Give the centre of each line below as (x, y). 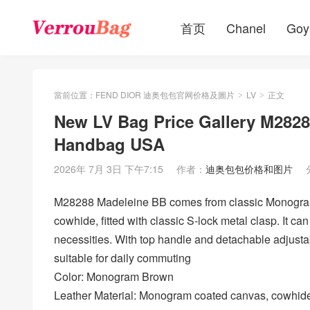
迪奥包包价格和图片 (249, 169)
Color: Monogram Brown (114, 276)
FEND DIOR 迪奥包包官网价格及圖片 (165, 94)
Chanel (246, 28)
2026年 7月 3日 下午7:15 (109, 169)
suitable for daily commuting (122, 257)
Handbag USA (109, 144)
